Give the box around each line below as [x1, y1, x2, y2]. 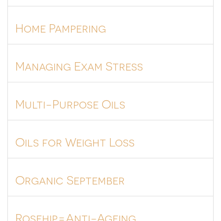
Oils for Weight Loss [15, 134, 135, 148]
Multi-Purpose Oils [15, 96, 125, 110]
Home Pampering [15, 20, 106, 35]
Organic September [15, 172, 125, 186]
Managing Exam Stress [15, 58, 143, 73]
